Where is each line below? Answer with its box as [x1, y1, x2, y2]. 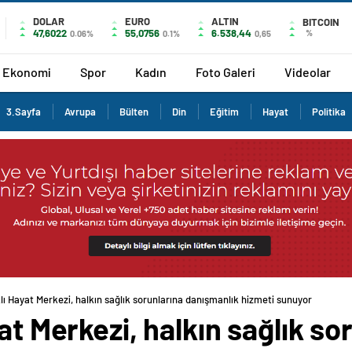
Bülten [119, 105, 148, 118]
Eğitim [210, 105, 239, 118]
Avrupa [64, 105, 96, 118]
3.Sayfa [6, 105, 41, 118]
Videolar [284, 64, 331, 79]
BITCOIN [302, 16, 339, 28]
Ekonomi [2, 64, 51, 79]
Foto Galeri [196, 64, 255, 79]
